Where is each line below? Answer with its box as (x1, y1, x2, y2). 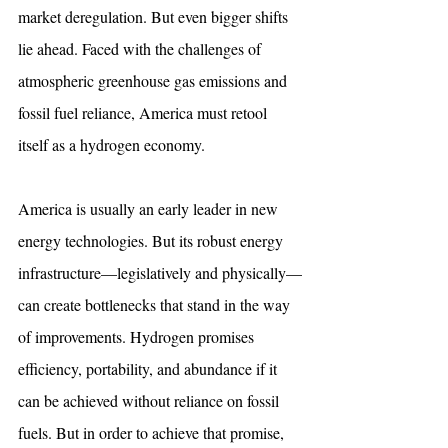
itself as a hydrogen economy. (18, 133, 205, 155)
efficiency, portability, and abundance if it (18, 357, 281, 379)
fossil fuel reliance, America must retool (18, 101, 271, 123)
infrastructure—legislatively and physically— (18, 261, 302, 283)
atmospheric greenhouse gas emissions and (18, 69, 291, 91)
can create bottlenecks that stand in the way (18, 293, 294, 315)
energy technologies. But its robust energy (18, 229, 287, 251)
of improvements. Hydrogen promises (18, 325, 258, 347)
